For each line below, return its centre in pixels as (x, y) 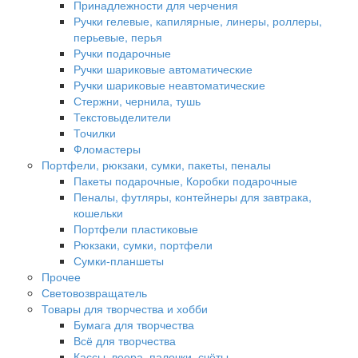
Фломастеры (107, 149)
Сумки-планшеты (119, 261)
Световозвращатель (94, 292)
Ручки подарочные (122, 53)
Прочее (61, 276)
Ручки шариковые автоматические (163, 69)
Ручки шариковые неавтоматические (169, 85)
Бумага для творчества (134, 324)
